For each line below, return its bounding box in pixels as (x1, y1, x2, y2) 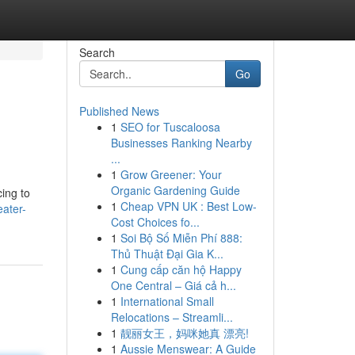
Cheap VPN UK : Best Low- (120, 198, 257, 214)
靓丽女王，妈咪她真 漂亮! (120, 325, 249, 341)
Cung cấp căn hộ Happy (120, 261, 242, 277)
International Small (120, 293, 214, 309)
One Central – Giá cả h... (110, 277, 236, 293)
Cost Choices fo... (110, 214, 200, 230)
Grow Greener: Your (120, 166, 222, 182)
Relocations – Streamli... (110, 309, 233, 325)
